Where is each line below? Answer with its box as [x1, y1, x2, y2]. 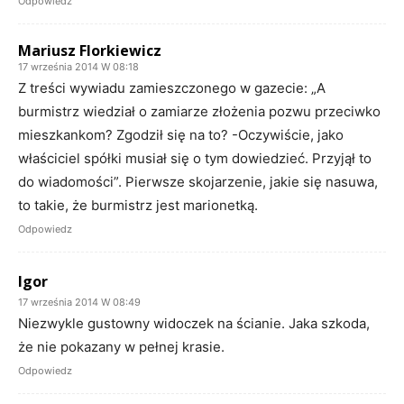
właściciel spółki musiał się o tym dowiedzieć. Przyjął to [18, 149, 372, 167]
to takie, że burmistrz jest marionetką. [18, 196, 258, 214]
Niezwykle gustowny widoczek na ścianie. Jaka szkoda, [18, 314, 370, 332]
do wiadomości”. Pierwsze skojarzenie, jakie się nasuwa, [18, 172, 378, 190]
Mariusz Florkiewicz [18, 40, 161, 60]
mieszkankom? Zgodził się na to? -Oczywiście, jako [18, 125, 344, 143]
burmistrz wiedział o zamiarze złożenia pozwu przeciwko [18, 102, 381, 120]
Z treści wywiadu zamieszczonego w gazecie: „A [18, 78, 326, 96]
